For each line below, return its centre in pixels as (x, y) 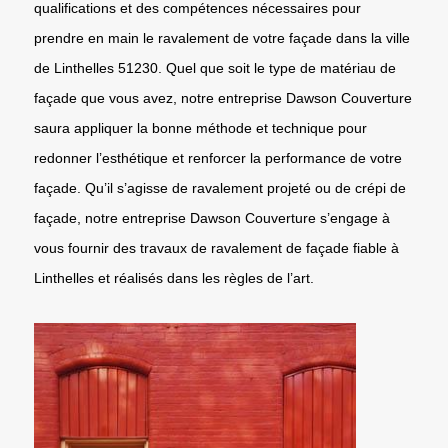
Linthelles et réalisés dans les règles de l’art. (174, 277)
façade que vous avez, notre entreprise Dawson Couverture (223, 97)
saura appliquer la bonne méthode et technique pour (200, 127)
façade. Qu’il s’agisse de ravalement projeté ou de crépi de (220, 187)
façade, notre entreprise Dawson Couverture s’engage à (212, 217)
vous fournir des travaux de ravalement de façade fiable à (216, 247)
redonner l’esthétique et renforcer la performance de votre (218, 157)
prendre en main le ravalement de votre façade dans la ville (222, 37)
